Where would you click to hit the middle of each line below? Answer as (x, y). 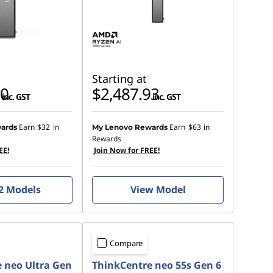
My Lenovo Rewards (130, 127)
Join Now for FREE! (127, 150)
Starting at (120, 79)
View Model (158, 190)
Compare (126, 243)
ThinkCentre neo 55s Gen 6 (157, 265)
